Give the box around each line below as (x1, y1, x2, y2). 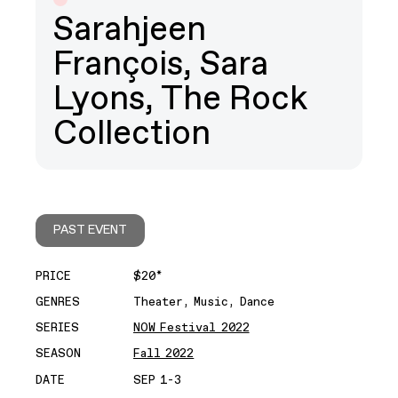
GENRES (36, 294, 80, 311)
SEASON (36, 346, 81, 362)
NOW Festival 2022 (133, 320, 250, 337)
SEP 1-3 (133, 371, 182, 388)
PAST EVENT (53, 221, 127, 238)
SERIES (36, 320, 79, 337)
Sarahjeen (53, 7, 206, 53)
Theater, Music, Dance (133, 294, 275, 311)
